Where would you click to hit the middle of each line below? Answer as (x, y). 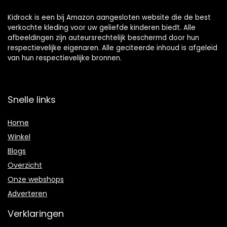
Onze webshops (36, 180)
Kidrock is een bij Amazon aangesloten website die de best (109, 18)
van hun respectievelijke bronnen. (65, 58)
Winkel (19, 137)
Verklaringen (36, 214)
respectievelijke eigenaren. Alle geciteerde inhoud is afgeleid (112, 48)
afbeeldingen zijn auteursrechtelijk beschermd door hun (103, 38)
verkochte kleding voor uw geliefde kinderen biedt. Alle (102, 28)
